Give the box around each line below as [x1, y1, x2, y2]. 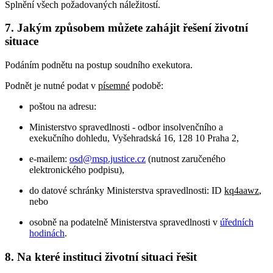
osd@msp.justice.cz [69, 154, 146, 165]
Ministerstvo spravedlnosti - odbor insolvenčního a [29, 122, 223, 133]
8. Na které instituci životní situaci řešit [5, 250, 197, 263]
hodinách [29, 228, 65, 239]
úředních [220, 217, 253, 228]
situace [5, 35, 38, 48]
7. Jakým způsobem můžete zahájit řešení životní [5, 21, 248, 35]
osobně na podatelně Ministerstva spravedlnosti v [29, 217, 220, 228]
